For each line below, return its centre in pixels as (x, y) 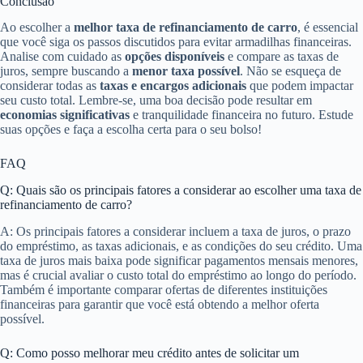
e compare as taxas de (282, 57)
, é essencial (328, 28)
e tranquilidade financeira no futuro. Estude (241, 115)
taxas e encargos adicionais (173, 86)
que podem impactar (300, 86)
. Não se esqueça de (290, 71)
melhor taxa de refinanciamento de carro (186, 28)
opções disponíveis (175, 57)
